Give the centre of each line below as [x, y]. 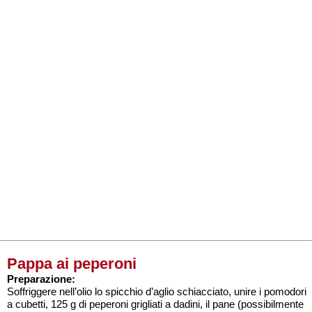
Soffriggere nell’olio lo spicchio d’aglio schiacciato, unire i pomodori [157, 291]
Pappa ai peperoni [72, 264]
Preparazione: [41, 279]
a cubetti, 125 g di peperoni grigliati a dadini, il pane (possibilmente [155, 304]
